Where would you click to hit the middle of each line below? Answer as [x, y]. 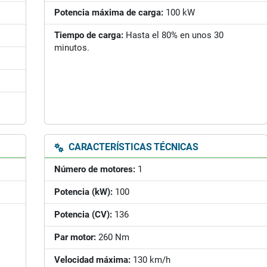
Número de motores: [95, 169]
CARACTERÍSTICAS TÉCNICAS [132, 147]
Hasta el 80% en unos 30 [173, 35]
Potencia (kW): [83, 192]
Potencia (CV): [83, 215]
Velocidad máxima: [92, 260]
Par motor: [75, 237]
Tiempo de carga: [89, 35]
